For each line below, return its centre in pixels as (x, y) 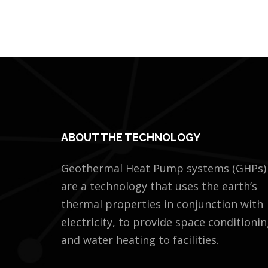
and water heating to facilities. (140, 240)
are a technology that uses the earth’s (159, 186)
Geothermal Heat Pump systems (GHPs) (164, 168)
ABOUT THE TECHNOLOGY (131, 137)
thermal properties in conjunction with (162, 204)
